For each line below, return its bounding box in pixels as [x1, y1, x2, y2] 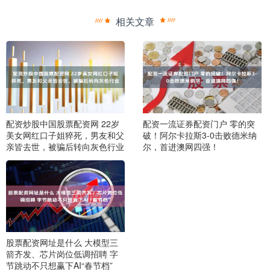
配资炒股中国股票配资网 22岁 [6, 117, 119, 130]
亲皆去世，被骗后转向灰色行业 [6, 140, 124, 152]
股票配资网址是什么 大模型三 [6, 236, 118, 249]
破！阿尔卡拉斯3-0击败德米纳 [142, 128, 257, 141]
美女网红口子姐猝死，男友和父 [6, 128, 124, 141]
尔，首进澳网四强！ [142, 140, 219, 152]
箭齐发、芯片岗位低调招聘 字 [6, 248, 118, 260]
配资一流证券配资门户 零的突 [142, 117, 255, 130]
